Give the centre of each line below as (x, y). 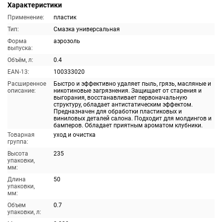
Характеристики (35, 5)
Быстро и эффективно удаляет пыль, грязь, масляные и (132, 84)
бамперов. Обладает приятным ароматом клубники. (128, 125)
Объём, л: (20, 60)
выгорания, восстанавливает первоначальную (120, 98)
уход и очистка (75, 135)
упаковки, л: (24, 212)
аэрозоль (67, 41)
